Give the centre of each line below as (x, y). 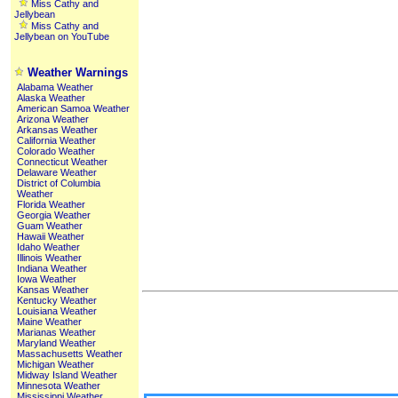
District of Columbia (59, 183)
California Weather (56, 140)
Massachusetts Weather (70, 354)
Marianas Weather (56, 332)
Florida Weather (51, 204)
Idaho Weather (48, 247)
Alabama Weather (55, 87)
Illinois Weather (49, 258)
